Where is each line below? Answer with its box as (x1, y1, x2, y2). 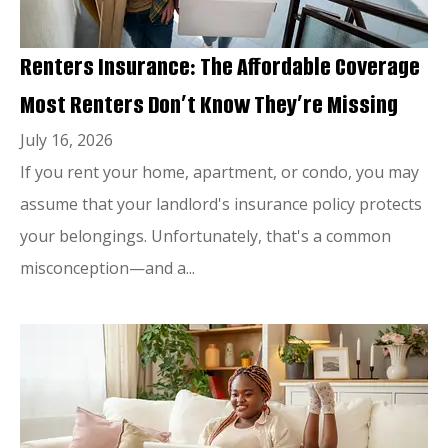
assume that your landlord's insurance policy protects (20, 192, 422, 215)
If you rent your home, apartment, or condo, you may (20, 160, 419, 183)
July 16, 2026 (20, 128, 113, 151)
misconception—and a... (20, 256, 195, 279)
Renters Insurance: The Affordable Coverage (20, 50, 420, 83)
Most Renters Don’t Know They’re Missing (20, 88, 398, 121)
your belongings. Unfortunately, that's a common (20, 224, 391, 247)
